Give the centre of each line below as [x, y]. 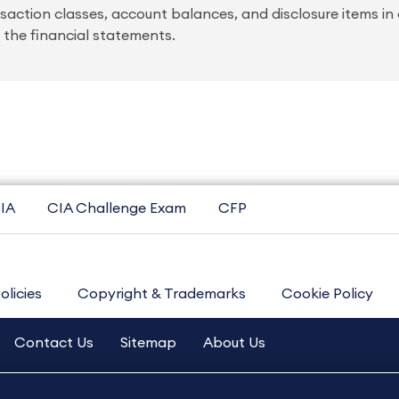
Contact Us [54, 343]
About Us [234, 343]
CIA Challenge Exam [117, 208]
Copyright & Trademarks [162, 294]
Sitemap [148, 343]
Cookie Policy [327, 294]
